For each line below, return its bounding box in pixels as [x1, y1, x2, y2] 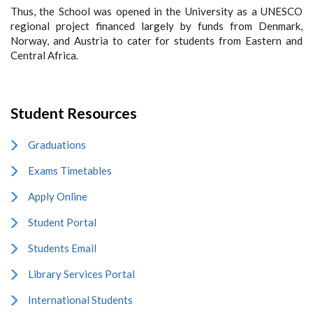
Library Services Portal [28, 267, 135, 280]
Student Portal [28, 215, 96, 228]
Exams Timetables [28, 163, 112, 177]
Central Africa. [10, 48, 78, 61]
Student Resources [10, 103, 137, 122]
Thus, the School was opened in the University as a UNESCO [10, 4, 303, 17]
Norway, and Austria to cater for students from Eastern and [10, 34, 303, 47]
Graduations [28, 138, 86, 151]
